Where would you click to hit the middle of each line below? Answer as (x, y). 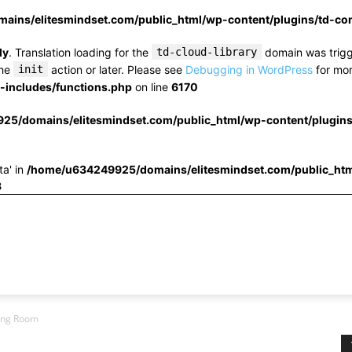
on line (152, 87)
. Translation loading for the (80, 52)
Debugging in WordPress (249, 70)
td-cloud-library (207, 52)
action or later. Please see (117, 70)
